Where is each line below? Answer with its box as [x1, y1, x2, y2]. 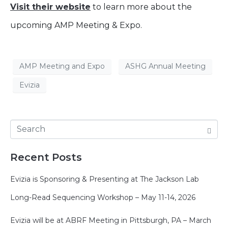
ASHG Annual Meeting [125, 62, 206, 71]
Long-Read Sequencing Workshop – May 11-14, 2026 [10, 193, 195, 203]
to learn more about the [91, 2, 192, 12]
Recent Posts [10, 151, 82, 164]
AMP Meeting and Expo [19, 62, 105, 71]
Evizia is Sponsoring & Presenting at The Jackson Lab [10, 175, 199, 184]
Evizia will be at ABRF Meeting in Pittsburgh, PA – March [10, 215, 211, 225]
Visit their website [10, 2, 91, 12]
